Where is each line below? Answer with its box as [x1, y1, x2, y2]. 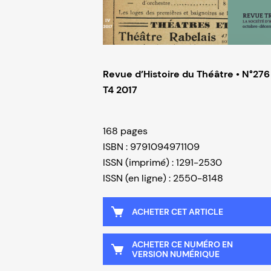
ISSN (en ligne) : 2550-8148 [103, 172, 223, 185]
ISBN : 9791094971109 [103, 140, 200, 154]
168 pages [103, 125, 148, 138]
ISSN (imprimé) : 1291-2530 [103, 156, 222, 169]
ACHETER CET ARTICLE [132, 206, 223, 218]
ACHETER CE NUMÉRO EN [132, 239, 233, 250]
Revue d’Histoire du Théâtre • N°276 [103, 68, 270, 81]
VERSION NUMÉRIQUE [132, 249, 220, 260]
